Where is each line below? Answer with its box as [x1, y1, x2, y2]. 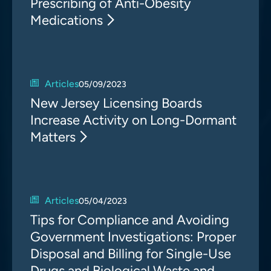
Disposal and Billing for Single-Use [30, 246, 231, 262]
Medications [30, 12, 103, 28]
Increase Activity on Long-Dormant [30, 112, 237, 128]
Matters [30, 129, 76, 145]
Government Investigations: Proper [30, 229, 236, 245]
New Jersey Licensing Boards [30, 95, 202, 111]
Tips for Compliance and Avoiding [30, 212, 229, 228]
